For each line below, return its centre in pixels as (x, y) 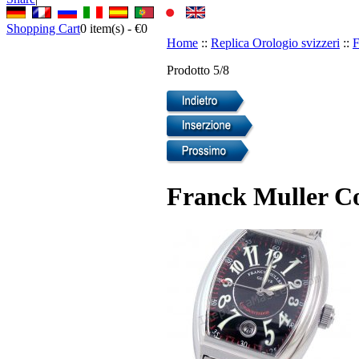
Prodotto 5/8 (198, 70)
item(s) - (111, 28)
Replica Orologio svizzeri (275, 42)
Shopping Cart (43, 28)
